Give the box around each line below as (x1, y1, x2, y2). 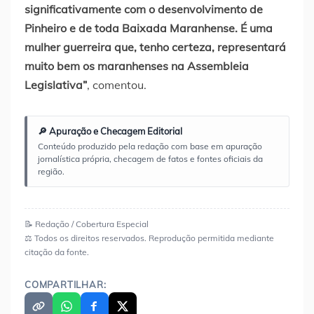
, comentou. (87, 77, 146, 92)
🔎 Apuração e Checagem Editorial (38, 125, 182, 137)
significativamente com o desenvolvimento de (25, 1, 263, 16)
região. (38, 165, 64, 177)
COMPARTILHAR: (25, 278, 107, 290)
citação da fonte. (25, 246, 89, 257)
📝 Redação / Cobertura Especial (25, 218, 149, 229)
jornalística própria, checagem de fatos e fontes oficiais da (38, 153, 263, 164)
